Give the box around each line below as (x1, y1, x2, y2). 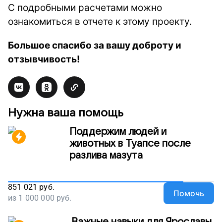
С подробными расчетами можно (8, 2, 162, 13)
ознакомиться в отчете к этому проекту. (8, 16, 192, 27)
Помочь (173, 188, 204, 198)
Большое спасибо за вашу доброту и (8, 40, 181, 51)
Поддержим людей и (69, 126, 166, 137)
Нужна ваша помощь (8, 107, 123, 119)
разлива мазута (69, 150, 143, 161)
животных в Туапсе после (69, 138, 191, 149)
